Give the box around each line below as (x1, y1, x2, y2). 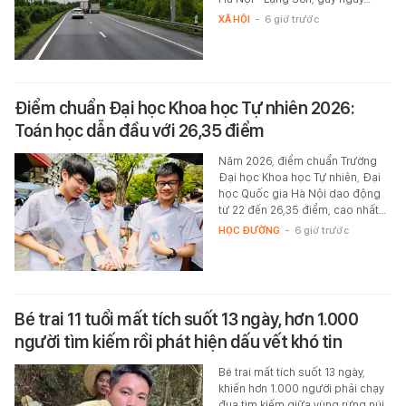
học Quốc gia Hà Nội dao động (217, 186, 381, 200)
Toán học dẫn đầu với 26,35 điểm (14, 119, 265, 141)
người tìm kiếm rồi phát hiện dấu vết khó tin (14, 330, 342, 353)
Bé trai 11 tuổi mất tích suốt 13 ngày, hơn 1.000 (14, 307, 358, 330)
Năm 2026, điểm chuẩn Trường (217, 153, 377, 168)
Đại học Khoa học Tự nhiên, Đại (217, 169, 381, 184)
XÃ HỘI (217, 12, 250, 25)
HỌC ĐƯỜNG (217, 223, 280, 237)
